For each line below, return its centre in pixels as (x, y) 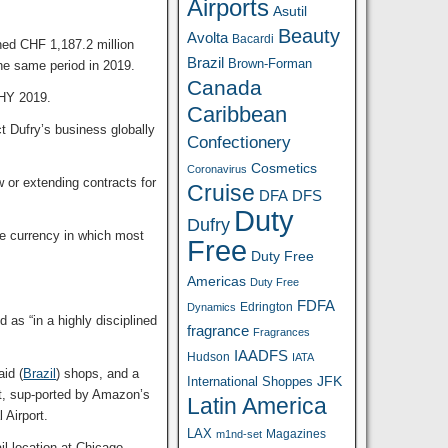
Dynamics (212, 307)
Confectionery (239, 142)
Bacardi (253, 39)
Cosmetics (284, 168)
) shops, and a (98, 373)
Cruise (221, 193)
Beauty (309, 36)
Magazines (296, 434)
